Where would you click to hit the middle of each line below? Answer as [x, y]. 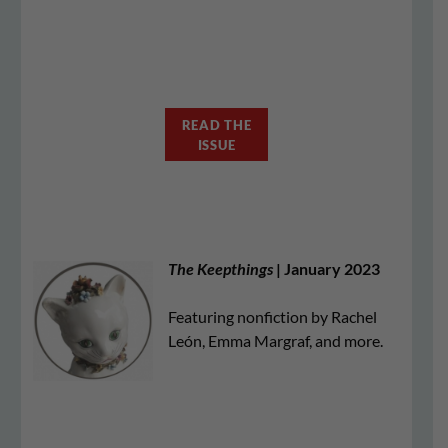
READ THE [216, 124]
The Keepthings [220, 268]
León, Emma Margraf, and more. [275, 340]
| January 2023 [326, 268]
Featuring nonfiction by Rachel [272, 316]
